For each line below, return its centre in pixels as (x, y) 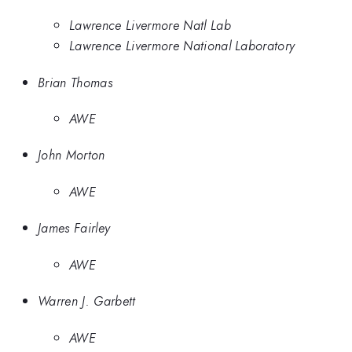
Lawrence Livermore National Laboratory (182, 46)
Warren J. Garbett (87, 301)
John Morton (71, 155)
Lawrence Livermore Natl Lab (150, 26)
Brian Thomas (75, 82)
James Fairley (74, 228)
